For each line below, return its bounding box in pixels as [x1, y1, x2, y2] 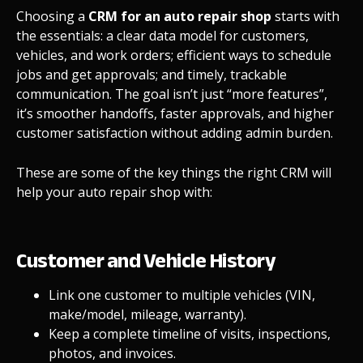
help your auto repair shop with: [16, 182, 212, 201]
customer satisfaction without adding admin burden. [16, 123, 333, 142]
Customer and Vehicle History [16, 240, 275, 280]
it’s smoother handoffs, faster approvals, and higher [16, 104, 334, 122]
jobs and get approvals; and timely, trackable [16, 65, 287, 83]
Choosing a [16, 6, 88, 25]
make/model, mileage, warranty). [49, 305, 246, 323]
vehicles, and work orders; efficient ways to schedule [16, 45, 331, 64]
